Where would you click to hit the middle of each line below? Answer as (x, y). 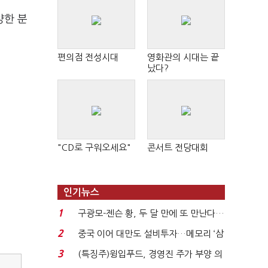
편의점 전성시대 (88, 57)
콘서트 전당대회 (178, 147)
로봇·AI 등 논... (106, 228)
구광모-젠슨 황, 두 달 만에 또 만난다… (151, 213)
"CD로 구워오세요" (94, 147)
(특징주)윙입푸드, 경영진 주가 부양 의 (150, 254)
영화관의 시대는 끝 (183, 57)
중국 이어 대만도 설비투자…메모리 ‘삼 (150, 234)
